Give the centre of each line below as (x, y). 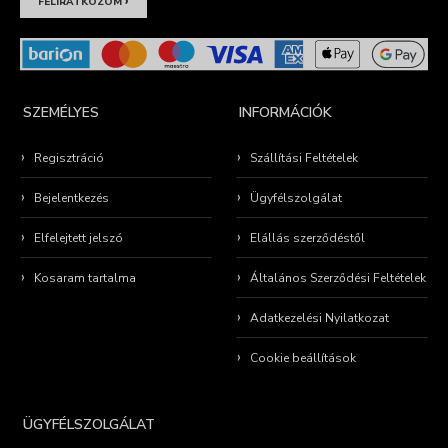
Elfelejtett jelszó (78, 238)
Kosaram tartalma (85, 278)
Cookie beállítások (303, 358)
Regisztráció (69, 158)
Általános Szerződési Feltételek (338, 278)
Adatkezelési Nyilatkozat (320, 318)
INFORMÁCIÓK (286, 113)
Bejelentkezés (71, 198)
